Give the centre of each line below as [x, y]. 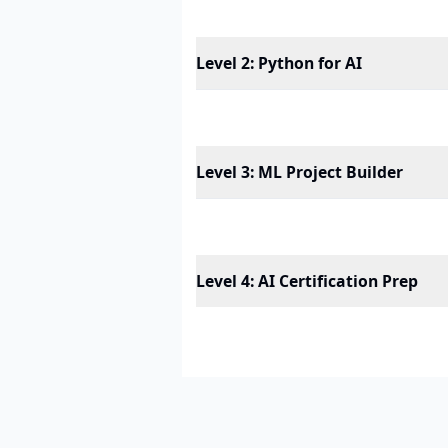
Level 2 [223, 63]
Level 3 [223, 172]
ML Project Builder [330, 172]
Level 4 [223, 281]
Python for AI [310, 63]
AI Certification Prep [338, 281]
